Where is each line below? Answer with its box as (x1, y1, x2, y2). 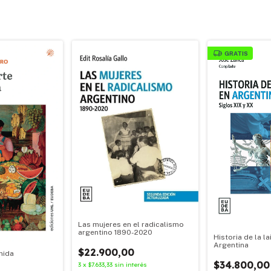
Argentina (213, 241, 249, 250)
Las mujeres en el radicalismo (78, 220, 184, 229)
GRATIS (224, 50, 249, 57)
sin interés (114, 260, 148, 269)
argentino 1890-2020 (78, 227, 153, 237)
